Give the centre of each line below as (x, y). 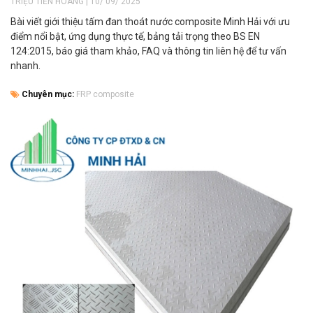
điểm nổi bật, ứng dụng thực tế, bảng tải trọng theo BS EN (135, 37)
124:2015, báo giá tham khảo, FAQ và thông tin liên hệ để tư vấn (148, 51)
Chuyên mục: (48, 95)
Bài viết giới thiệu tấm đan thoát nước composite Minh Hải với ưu (150, 22)
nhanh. (26, 66)
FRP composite (105, 95)
